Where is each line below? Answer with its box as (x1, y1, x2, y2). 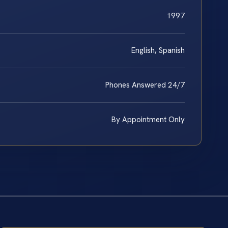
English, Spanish (131, 45, 185, 55)
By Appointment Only (111, 114, 185, 125)
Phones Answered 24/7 (105, 79, 185, 90)
